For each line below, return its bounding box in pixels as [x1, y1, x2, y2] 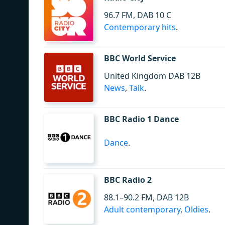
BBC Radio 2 [104, 174, 152, 185]
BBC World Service [104, 53, 176, 64]
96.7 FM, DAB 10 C [104, 10, 171, 21]
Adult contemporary [104, 204, 180, 215]
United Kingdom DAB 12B [104, 70, 200, 81]
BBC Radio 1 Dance [104, 114, 179, 125]
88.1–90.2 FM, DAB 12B [104, 192, 189, 203]
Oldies [184, 204, 208, 215]
